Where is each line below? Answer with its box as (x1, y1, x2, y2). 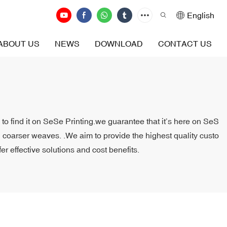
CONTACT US (158, 39, 212, 48)
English (187, 11, 214, 20)
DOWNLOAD (95, 39, 143, 48)
